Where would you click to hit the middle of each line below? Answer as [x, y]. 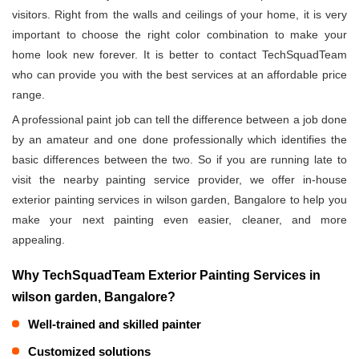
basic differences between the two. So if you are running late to [179, 159]
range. [28, 94]
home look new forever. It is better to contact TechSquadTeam [179, 54]
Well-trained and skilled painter [115, 324]
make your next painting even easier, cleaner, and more [179, 219]
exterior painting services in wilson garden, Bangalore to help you [179, 199]
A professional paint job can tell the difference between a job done [179, 119]
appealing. [38, 239]
